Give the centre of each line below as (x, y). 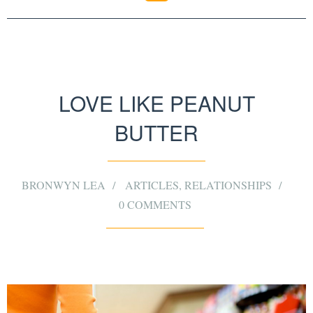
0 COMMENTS (155, 205)
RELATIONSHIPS (228, 185)
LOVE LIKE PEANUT (156, 103)
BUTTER (156, 133)
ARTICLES (152, 185)
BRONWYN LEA (63, 185)
